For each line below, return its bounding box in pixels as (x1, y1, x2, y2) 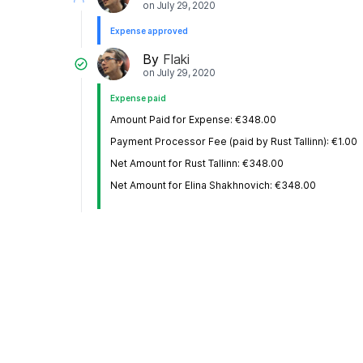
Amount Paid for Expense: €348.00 (110, 113, 276, 126)
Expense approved (110, 26, 188, 36)
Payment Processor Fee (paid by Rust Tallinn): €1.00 (110, 135, 357, 148)
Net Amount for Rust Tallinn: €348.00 (110, 157, 284, 170)
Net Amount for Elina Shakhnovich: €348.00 (110, 179, 316, 192)
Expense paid (110, 93, 166, 104)
